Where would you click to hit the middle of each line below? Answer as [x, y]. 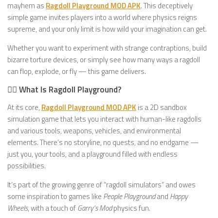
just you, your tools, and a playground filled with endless [92, 154]
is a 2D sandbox [162, 107]
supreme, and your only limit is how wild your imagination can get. [107, 29]
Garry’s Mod [95, 208]
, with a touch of [53, 208]
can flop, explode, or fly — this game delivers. [77, 71]
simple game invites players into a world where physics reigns [102, 17]
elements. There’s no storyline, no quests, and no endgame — [103, 142]
